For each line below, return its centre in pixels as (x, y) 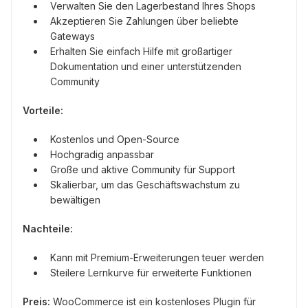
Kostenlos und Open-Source (115, 140)
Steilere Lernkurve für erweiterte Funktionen (151, 273)
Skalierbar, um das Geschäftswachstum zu (145, 185)
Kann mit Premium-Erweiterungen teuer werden (157, 258)
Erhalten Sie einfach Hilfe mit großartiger (141, 52)
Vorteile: (43, 111)
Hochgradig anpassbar (102, 155)
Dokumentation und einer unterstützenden (146, 67)
